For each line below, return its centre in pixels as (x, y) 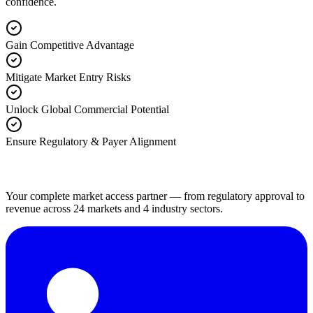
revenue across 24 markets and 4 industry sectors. (114, 208)
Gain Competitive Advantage (70, 45)
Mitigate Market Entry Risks (68, 77)
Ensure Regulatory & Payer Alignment (91, 141)
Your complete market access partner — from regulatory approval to (155, 196)
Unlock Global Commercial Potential (87, 109)
